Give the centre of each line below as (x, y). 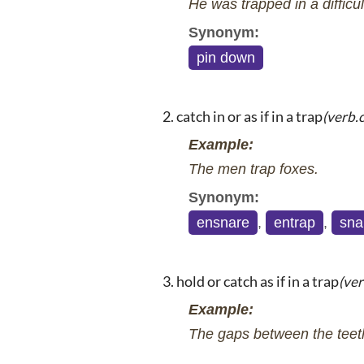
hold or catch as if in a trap (258, 281)
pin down (226, 57)
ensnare (223, 222)
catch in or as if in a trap (249, 116)
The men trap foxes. (253, 169)
